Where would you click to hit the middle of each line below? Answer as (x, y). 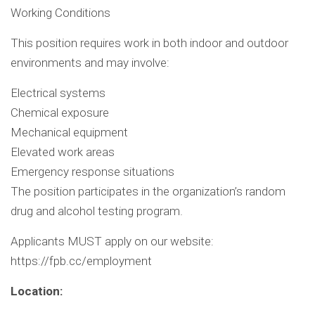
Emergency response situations (92, 172)
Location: (37, 291)
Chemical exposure (60, 113)
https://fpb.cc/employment (81, 261)
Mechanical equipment (69, 133)
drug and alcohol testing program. (97, 211)
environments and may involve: (90, 63)
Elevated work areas (63, 152)
